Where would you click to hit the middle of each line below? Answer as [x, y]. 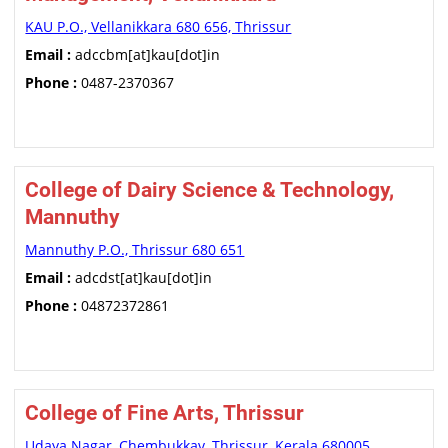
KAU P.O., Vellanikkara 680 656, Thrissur [158, 26]
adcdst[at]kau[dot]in [142, 277]
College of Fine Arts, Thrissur [165, 413]
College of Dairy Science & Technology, [210, 190]
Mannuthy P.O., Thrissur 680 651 [135, 249]
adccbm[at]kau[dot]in [146, 54]
